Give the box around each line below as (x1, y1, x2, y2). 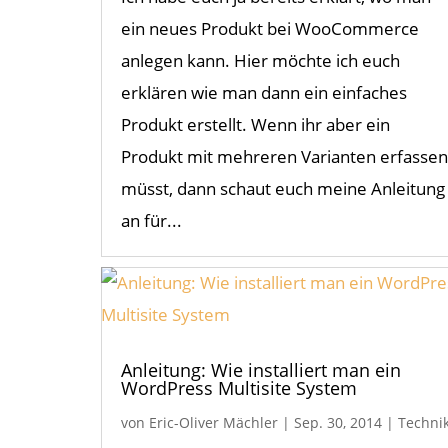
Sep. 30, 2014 (293, 413, 382, 433)
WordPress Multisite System (120, 376, 357, 401)
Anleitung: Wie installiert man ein (120, 358, 401, 383)
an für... (120, 209, 182, 233)
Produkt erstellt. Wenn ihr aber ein (120, 113, 390, 137)
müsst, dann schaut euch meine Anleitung (120, 177, 445, 201)
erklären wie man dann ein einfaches (120, 81, 407, 105)
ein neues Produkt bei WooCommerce (120, 17, 419, 41)
